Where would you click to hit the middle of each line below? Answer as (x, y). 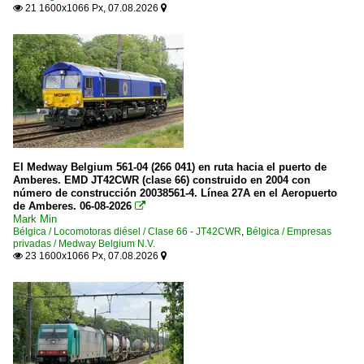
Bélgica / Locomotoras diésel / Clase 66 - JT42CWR (127, 232)
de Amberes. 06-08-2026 (72, 206)
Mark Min (35, 219)
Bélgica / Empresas (289, 232)
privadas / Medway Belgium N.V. (84, 244)
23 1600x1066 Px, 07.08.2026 (92, 256)
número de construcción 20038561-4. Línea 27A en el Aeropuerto (175, 193)
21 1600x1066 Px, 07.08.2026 (92, 8)
